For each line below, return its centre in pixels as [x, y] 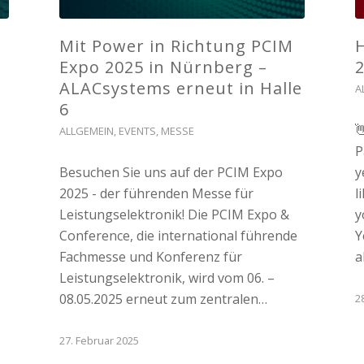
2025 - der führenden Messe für [156, 194]
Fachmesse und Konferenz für [150, 257]
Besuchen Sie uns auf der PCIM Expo [171, 173]
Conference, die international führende [178, 236]
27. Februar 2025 [99, 341]
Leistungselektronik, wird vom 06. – [167, 278]
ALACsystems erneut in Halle [180, 89]
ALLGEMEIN [86, 131]
